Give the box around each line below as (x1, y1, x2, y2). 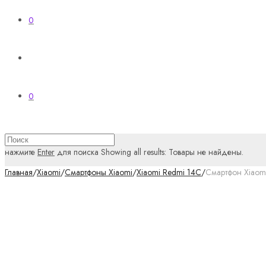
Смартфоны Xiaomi (65, 166, 132, 178)
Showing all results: (101, 146, 166, 158)
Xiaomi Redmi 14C (137, 166, 201, 178)
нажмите (5, 146, 37, 158)
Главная (5, 166, 33, 178)
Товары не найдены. (169, 146, 243, 158)
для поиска (55, 146, 99, 158)
